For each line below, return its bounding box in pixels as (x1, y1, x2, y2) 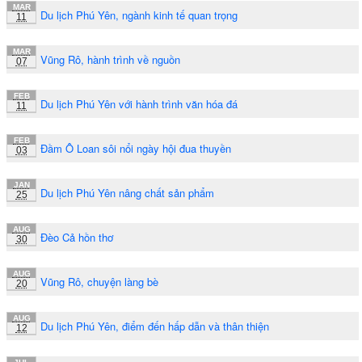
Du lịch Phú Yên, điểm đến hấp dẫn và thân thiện (40, 318, 269, 334)
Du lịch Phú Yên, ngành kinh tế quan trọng (40, 6, 238, 23)
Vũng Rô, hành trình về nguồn (40, 51, 180, 67)
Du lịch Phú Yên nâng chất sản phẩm (40, 184, 214, 200)
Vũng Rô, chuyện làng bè (40, 273, 158, 289)
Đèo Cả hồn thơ (40, 229, 113, 245)
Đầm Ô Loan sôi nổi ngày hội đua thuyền (40, 140, 231, 156)
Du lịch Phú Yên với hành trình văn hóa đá (40, 95, 238, 112)
